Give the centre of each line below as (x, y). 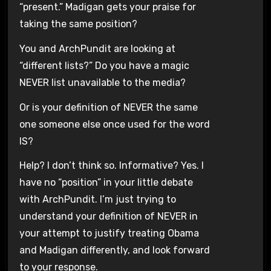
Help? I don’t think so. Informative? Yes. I (111, 166)
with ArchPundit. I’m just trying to (97, 200)
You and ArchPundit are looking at (97, 48)
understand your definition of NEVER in (108, 217)
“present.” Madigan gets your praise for (107, 7)
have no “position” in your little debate (106, 183)
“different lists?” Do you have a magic (104, 65)
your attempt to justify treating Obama (109, 233)
